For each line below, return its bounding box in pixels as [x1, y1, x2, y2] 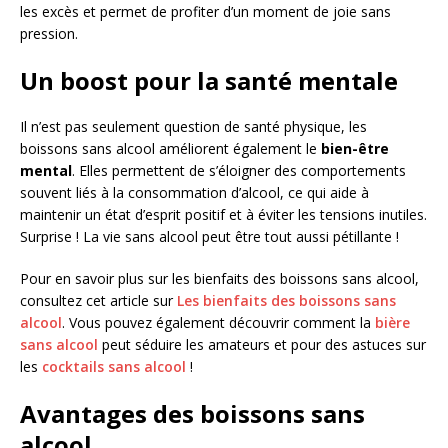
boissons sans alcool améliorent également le [20, 138, 321, 158]
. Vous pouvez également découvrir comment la [62, 312, 375, 332]
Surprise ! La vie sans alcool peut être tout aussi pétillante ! [20, 226, 399, 246]
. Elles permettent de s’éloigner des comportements [72, 160, 406, 180]
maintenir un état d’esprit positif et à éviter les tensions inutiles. [20, 204, 427, 224]
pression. [20, 23, 78, 43]
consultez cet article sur [20, 290, 177, 310]
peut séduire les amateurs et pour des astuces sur [98, 334, 426, 354]
